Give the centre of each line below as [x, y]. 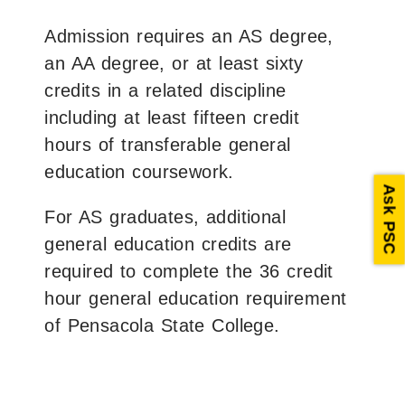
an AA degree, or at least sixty [174, 63]
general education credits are [168, 244]
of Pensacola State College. [162, 325]
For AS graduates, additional [165, 217]
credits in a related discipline [165, 90]
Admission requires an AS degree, [189, 36]
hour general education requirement [196, 298]
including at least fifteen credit [172, 117]
